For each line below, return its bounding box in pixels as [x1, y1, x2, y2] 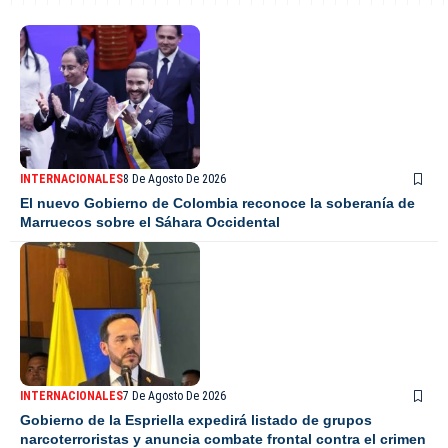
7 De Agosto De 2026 [123, 389, 226, 404]
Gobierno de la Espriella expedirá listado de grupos [20, 412, 372, 429]
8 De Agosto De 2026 [123, 172, 226, 187]
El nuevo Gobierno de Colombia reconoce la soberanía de [20, 195, 415, 212]
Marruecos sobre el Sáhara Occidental [20, 214, 280, 231]
